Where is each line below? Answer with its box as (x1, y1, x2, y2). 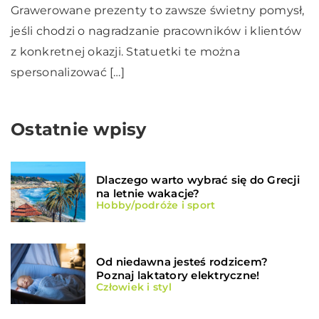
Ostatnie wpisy (11, 119, 147, 140)
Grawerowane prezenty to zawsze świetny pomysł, (11, 4, 305, 18)
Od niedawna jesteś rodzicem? (96, 255, 268, 269)
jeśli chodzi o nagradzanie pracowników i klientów (11, 24, 302, 38)
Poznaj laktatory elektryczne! (96, 268, 260, 283)
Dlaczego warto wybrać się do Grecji (96, 173, 300, 187)
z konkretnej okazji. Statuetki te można (11, 45, 240, 59)
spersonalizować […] (11, 66, 125, 80)
